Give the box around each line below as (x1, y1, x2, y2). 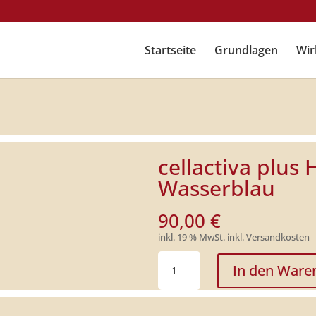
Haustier (157, 283, 203, 298)
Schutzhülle (157, 299, 219, 315)
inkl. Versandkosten (227, 231, 310, 243)
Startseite (144, 42, 196, 58)
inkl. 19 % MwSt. (158, 231, 225, 243)
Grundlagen (214, 42, 278, 58)
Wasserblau (158, 174, 275, 202)
